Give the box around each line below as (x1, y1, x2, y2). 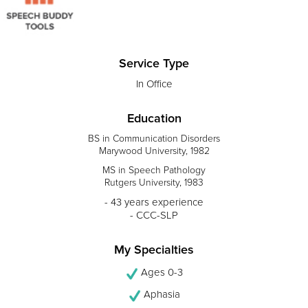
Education (126, 111, 181, 126)
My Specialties (114, 242, 194, 258)
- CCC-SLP (130, 209, 178, 222)
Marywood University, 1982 (98, 145, 210, 157)
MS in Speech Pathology (102, 164, 206, 177)
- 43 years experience (104, 196, 203, 209)
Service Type (119, 56, 189, 71)
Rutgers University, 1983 (104, 177, 203, 189)
